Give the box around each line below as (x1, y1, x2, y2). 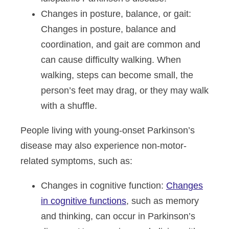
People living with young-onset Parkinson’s (20, 125, 195, 135)
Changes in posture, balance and (41, 24, 176, 34)
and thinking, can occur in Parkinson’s (41, 211, 195, 221)
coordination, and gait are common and (41, 39, 200, 50)
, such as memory (126, 196, 199, 206)
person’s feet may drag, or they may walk (41, 85, 209, 96)
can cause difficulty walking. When (41, 55, 181, 65)
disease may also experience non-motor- (20, 141, 187, 151)
